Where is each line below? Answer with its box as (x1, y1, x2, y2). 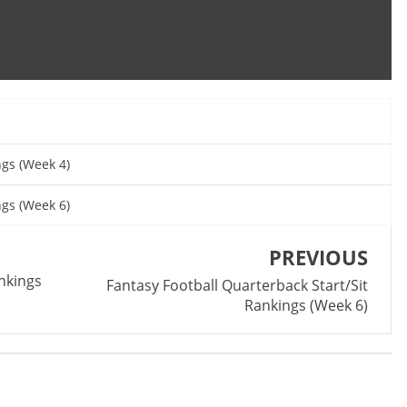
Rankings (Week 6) (244, 295, 368, 316)
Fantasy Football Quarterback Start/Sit (106, 275, 368, 296)
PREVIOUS (269, 243, 368, 272)
